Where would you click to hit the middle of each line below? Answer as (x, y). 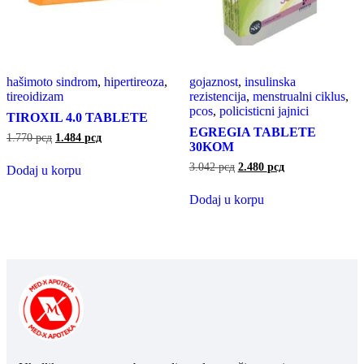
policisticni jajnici (264, 111)
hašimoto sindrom (52, 82)
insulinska (270, 82)
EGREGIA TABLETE (252, 132)
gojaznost (213, 82)
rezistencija (217, 97)
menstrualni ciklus (299, 97)
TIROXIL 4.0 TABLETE (77, 118)
